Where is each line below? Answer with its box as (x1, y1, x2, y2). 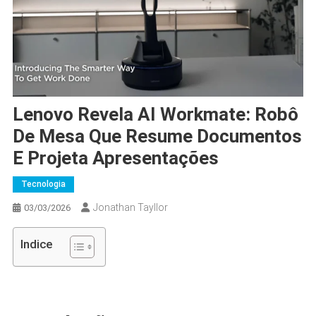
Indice (20, 236, 52, 251)
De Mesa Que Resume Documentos (12, 125, 302, 147)
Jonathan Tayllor (92, 201, 168, 213)
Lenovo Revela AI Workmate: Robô (12, 103, 298, 125)
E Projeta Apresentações (12, 147, 219, 169)
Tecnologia (20, 178, 66, 189)
